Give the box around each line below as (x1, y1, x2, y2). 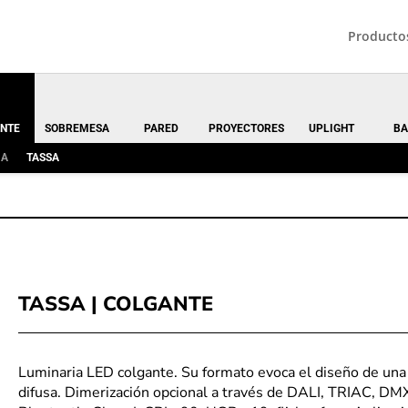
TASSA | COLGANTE (17, 290, 213, 318)
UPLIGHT (308, 122, 354, 135)
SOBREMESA (44, 122, 109, 135)
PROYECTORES (209, 122, 285, 135)
